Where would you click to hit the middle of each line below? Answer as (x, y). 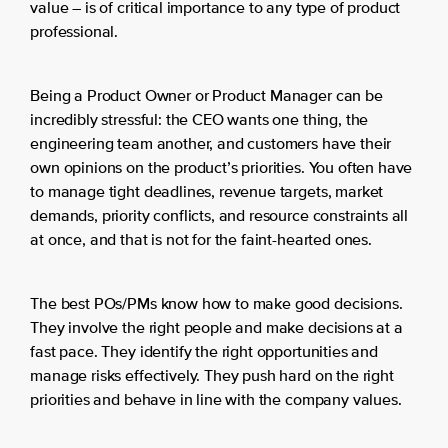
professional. (74, 33)
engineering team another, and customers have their (211, 145)
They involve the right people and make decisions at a (216, 329)
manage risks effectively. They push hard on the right (212, 377)
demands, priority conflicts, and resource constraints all (219, 217)
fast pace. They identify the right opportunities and (204, 353)
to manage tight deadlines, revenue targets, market (207, 193)
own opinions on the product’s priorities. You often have (221, 169)
